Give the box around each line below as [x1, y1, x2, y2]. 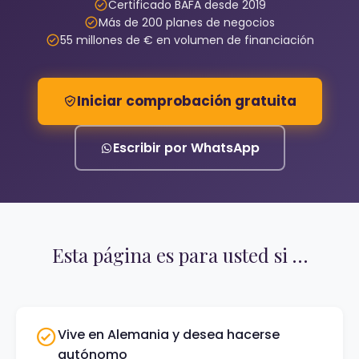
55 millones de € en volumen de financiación [59, 32, 314, 48]
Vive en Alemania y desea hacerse [58, 325, 280, 344]
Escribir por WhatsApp [112, 139, 260, 157]
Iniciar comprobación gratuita [76, 91, 296, 111]
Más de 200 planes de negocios [99, 14, 275, 30]
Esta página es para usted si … [51, 242, 308, 268]
